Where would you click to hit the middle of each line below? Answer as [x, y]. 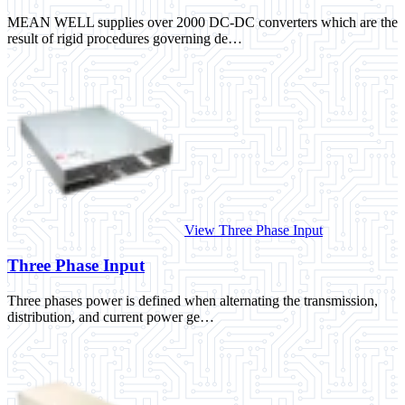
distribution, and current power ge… [111, 316]
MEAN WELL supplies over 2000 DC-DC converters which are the [202, 23]
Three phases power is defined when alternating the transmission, [193, 300]
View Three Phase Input [254, 231]
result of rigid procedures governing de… [125, 39]
